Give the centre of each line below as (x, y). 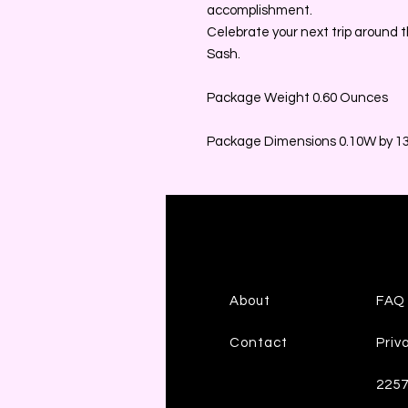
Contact (259, 342)
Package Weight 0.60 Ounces (297, 97)
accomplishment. (260, 10)
